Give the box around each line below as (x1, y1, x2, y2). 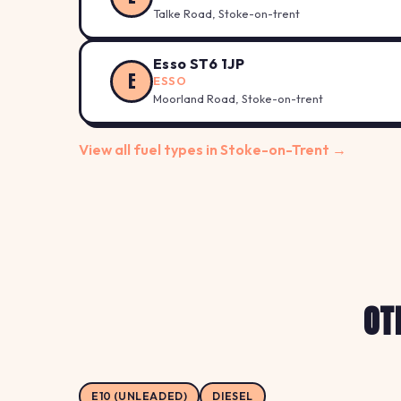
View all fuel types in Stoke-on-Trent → (79, 140, 346, 158)
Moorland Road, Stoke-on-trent (153, 90, 323, 106)
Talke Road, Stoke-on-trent (153, 5, 300, 21)
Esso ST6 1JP (153, 54, 244, 73)
